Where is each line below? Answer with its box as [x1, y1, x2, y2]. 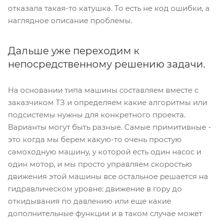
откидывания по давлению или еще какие [8, 196, 171, 206]
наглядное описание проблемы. [8, 16, 132, 26]
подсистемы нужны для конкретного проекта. [8, 110, 185, 120]
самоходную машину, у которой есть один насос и [8, 147, 201, 157]
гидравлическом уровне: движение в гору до [8, 184, 182, 194]
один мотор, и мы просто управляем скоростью [8, 159, 192, 169]
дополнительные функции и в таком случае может [8, 209, 202, 219]
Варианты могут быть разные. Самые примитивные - [8, 122, 211, 132]
